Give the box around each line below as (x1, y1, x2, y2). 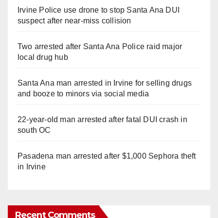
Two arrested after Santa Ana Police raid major (18, 42, 182, 51)
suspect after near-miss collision (18, 17, 131, 25)
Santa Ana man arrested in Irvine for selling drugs (18, 79, 192, 88)
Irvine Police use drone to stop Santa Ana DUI (18, 6, 180, 15)
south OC (18, 126, 51, 135)
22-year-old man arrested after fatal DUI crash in (18, 115, 187, 124)
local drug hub (18, 53, 68, 62)
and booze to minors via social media (18, 90, 149, 98)
